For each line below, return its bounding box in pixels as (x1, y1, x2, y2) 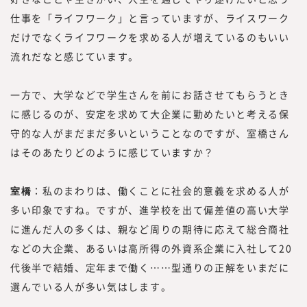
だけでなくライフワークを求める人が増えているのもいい (10, 29, 290, 44)
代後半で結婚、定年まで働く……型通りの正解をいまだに (10, 260, 290, 274)
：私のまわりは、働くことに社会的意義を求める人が (32, 183, 290, 197)
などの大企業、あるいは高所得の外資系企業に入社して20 (10, 241, 293, 255)
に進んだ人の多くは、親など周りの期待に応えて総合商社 (10, 221, 290, 236)
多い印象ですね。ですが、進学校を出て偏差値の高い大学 (10, 202, 290, 217)
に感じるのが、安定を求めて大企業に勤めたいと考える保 (10, 106, 290, 121)
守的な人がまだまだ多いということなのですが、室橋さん (10, 125, 290, 140)
